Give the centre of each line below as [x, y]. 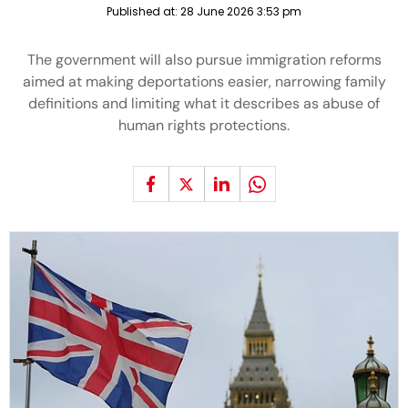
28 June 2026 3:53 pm [241, 11]
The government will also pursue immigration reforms [204, 60]
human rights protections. [204, 125]
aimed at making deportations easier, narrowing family [204, 82]
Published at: [143, 11]
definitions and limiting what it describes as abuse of [204, 103]
